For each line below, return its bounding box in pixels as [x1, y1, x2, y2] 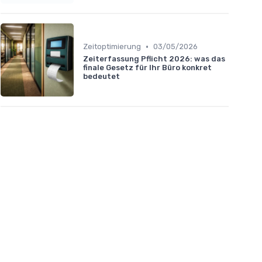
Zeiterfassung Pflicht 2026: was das [83, 54, 225, 64]
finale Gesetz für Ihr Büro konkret [83, 63, 212, 73]
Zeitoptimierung [83, 42, 141, 51]
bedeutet [83, 72, 120, 81]
